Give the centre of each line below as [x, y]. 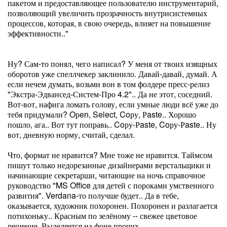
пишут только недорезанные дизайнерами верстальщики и [109, 165]
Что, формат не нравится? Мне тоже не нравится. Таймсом [110, 155]
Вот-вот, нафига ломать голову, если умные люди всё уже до [113, 104]
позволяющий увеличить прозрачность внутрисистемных [107, 13]
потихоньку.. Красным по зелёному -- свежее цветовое [102, 216]
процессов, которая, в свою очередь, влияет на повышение [109, 23]
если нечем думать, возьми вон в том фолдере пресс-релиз [108, 84]
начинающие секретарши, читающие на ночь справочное [106, 175]
